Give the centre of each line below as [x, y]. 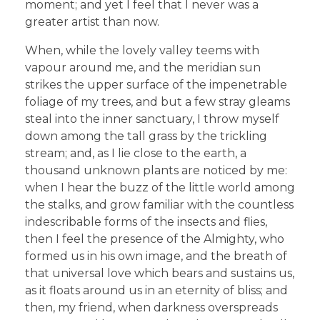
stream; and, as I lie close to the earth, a [136, 154]
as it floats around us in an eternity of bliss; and [156, 291]
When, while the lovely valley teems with [142, 51]
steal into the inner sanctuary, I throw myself [152, 119]
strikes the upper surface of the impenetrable [156, 85]
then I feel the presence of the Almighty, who [155, 239]
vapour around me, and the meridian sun [143, 68]
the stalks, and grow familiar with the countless [159, 205]
